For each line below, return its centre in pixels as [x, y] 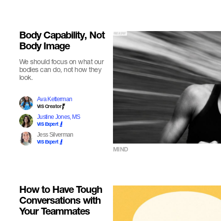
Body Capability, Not [62, 37]
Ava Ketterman [55, 99]
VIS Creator [49, 107]
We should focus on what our [61, 61]
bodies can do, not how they [60, 69]
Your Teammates [54, 213]
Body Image [44, 47]
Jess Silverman [55, 135]
